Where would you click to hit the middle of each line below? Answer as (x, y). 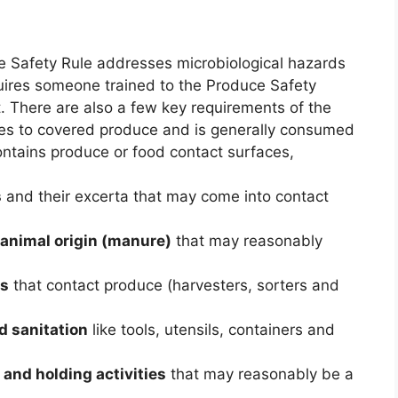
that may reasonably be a (259, 374)
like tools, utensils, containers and (211, 330)
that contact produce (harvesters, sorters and (174, 286)
